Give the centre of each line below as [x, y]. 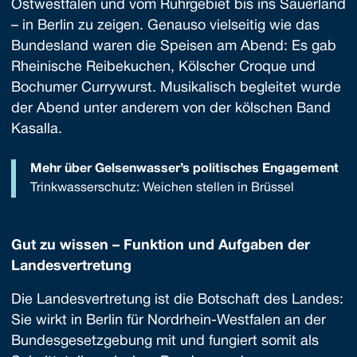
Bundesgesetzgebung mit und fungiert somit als [165, 341]
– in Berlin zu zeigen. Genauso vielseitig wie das [165, 26]
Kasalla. [37, 129]
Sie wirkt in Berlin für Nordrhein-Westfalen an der [169, 321]
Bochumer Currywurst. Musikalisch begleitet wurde [176, 88]
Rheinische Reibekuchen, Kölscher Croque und [163, 67]
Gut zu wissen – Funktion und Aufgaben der [161, 246]
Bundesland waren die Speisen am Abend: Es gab [174, 47]
